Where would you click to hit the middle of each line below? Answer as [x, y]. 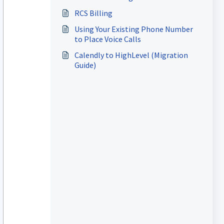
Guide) [85, 65]
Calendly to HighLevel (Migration [131, 55]
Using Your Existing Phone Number [133, 29]
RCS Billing [93, 13]
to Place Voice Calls [107, 39]
